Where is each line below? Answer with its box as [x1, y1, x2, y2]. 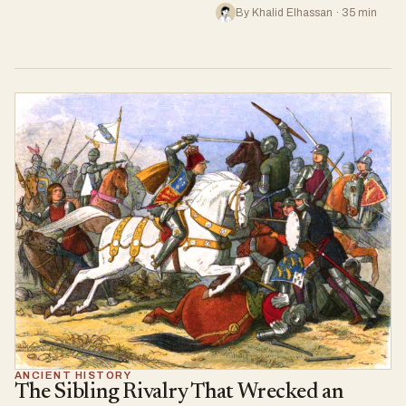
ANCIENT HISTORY [14, 370, 132, 382]
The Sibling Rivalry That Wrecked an [14, 382, 343, 404]
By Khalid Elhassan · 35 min [235, 6, 377, 19]
